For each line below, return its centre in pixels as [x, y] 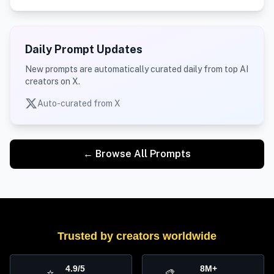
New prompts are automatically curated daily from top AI [137, 69]
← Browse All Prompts [137, 154]
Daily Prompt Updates [84, 49]
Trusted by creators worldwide [137, 236]
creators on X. [53, 81]
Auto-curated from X [79, 103]
